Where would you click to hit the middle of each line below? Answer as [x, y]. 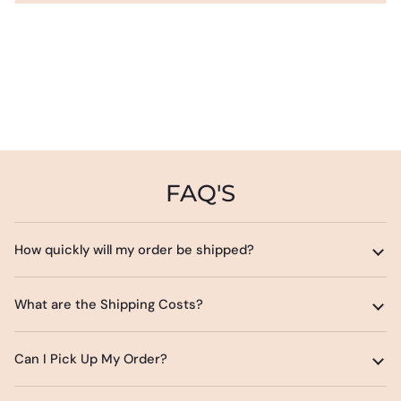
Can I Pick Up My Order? [91, 358]
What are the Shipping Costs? [109, 304]
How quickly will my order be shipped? [134, 249]
